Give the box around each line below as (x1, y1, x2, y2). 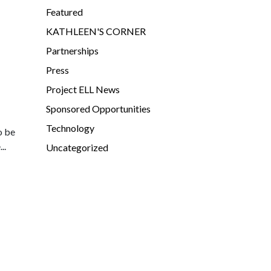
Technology (46, 122, 94, 134)
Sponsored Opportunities (46, 103, 151, 114)
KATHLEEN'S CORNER (46, 25, 146, 37)
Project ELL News (46, 83, 120, 95)
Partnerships (46, 45, 99, 56)
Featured (46, 6, 83, 18)
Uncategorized (46, 142, 108, 153)
